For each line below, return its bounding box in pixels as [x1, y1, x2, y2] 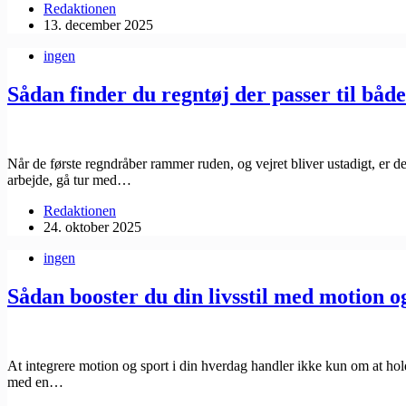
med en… [7, 374, 63, 390]
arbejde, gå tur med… [7, 172, 131, 188]
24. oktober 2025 [43, 219, 141, 236]
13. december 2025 [43, 17, 153, 34]
